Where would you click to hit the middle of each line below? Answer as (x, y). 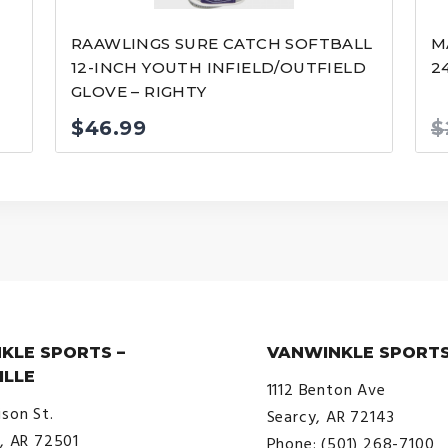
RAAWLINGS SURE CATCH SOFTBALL (222, 43)
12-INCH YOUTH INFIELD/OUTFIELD (218, 67)
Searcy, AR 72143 (330, 416)
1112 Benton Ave (326, 389)
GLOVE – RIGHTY (139, 91)
